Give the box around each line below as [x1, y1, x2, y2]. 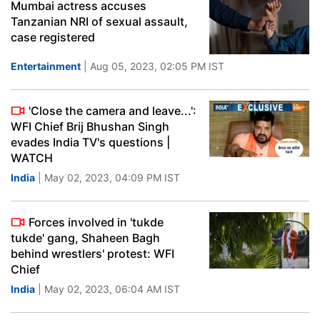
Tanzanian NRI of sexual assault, [11, 14, 188, 29]
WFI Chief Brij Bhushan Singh [11, 119, 169, 134]
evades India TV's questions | [11, 135, 170, 149]
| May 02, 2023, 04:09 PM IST [35, 171, 180, 184]
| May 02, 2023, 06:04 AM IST [35, 283, 180, 295]
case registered [11, 30, 95, 44]
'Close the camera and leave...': [29, 104, 196, 118]
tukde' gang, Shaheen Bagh [11, 231, 160, 245]
